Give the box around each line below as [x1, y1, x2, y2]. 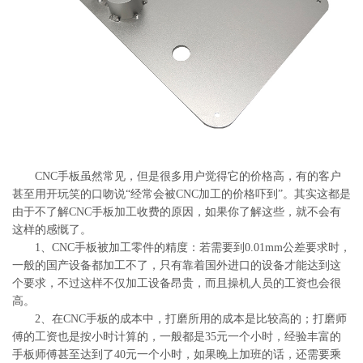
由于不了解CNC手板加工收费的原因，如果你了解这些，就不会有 [12, 206, 341, 218]
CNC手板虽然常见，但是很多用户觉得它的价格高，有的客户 [12, 170, 341, 182]
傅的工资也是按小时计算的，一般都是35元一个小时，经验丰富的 [12, 331, 341, 343]
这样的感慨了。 [12, 224, 92, 236]
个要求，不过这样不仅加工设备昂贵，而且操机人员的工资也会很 [12, 277, 341, 289]
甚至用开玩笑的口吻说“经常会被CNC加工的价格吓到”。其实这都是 [12, 188, 351, 200]
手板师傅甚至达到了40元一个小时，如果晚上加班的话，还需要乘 [12, 348, 341, 361]
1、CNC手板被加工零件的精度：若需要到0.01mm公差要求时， [12, 241, 351, 254]
